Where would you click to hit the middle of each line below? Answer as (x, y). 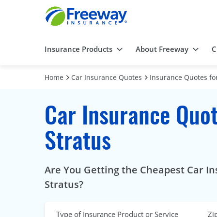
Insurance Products (78, 49)
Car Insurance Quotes (107, 77)
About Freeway (162, 49)
